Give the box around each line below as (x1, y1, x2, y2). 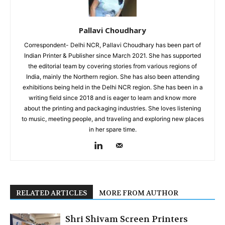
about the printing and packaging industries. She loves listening (24, 104, 201, 113)
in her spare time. (88, 126, 137, 134)
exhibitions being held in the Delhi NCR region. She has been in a (22, 83, 203, 91)
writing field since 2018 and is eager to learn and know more (29, 94, 196, 102)
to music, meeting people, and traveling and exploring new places (21, 115, 204, 123)
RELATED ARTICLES (16, 188, 87, 198)
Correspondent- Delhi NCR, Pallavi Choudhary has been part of (24, 41, 201, 49)
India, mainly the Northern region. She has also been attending (26, 73, 199, 81)
